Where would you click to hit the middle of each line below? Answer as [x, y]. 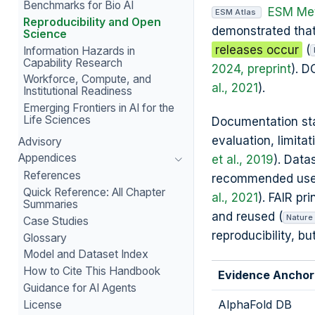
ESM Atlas [236, 12]
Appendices [47, 158]
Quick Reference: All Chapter [95, 192]
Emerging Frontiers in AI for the [99, 108]
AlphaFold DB [255, 305]
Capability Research [73, 63]
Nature [300, 217]
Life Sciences [57, 120]
